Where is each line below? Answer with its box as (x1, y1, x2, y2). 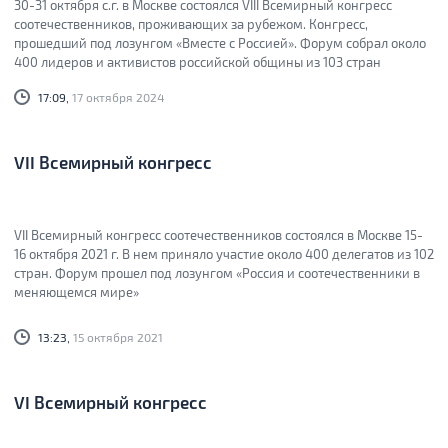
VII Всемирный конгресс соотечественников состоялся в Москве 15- (14, 227, 423, 243)
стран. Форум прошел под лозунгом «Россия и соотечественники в (14, 265, 420, 281)
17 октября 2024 (69, 90, 164, 105)
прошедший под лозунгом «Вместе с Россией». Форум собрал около (14, 35, 426, 51)
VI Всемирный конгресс (14, 392, 207, 412)
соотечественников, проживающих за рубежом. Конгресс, (14, 16, 368, 32)
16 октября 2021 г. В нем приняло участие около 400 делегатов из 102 (14, 246, 434, 262)
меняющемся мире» (14, 284, 139, 300)
